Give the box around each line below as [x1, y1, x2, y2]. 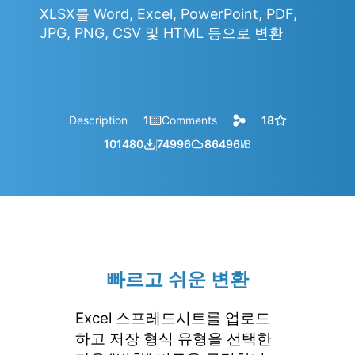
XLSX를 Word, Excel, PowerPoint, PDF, [40, 6, 297, 23]
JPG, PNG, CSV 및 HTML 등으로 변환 [40, 25, 283, 42]
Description [68, 113, 128, 128]
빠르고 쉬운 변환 [106, 268, 249, 292]
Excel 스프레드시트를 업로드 [75, 309, 271, 328]
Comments [161, 113, 217, 128]
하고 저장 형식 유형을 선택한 [75, 330, 273, 349]
